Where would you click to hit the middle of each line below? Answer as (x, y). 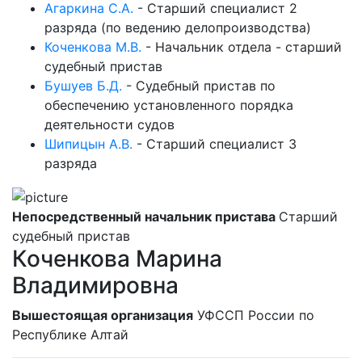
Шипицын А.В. (88, 144)
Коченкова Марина (117, 258)
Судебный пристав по (206, 86)
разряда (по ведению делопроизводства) (178, 28)
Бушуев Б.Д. (83, 86)
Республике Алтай (70, 334)
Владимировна (95, 285)
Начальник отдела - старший (248, 47)
